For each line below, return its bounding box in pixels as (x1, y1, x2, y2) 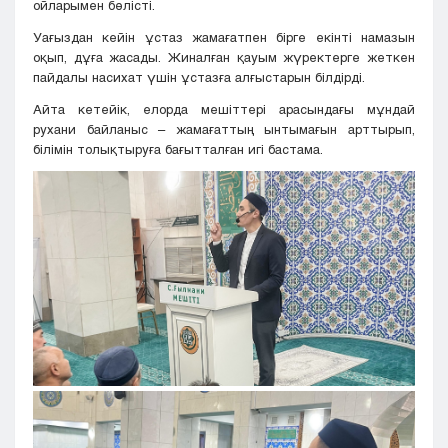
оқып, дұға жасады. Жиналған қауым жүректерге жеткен (33, 49, 415, 66)
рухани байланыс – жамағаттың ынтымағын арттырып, (33, 121, 415, 138)
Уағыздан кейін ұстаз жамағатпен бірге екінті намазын (33, 29, 415, 46)
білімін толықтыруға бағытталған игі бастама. (33, 141, 323, 158)
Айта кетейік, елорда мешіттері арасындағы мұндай (33, 101, 415, 118)
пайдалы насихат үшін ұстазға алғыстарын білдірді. (33, 69, 365, 86)
